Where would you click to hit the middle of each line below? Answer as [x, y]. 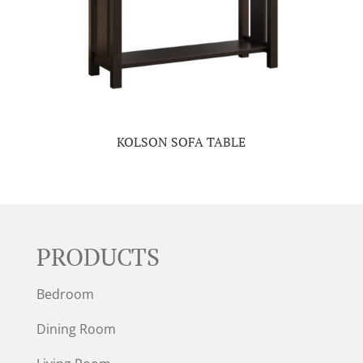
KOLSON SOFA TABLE [181, 141]
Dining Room [76, 329]
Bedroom [65, 294]
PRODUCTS [98, 256]
